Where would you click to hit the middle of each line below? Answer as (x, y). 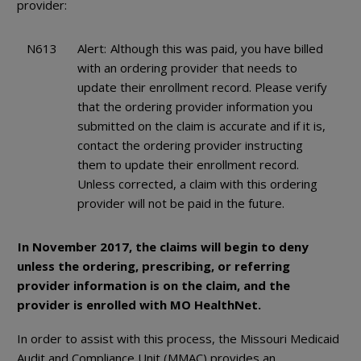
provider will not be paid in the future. (181, 203)
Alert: (93, 49)
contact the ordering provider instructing (190, 145)
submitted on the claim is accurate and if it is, (201, 126)
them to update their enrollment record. (188, 165)
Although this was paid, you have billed (217, 49)
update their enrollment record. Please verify (202, 87)
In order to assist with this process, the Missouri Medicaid (178, 339)
